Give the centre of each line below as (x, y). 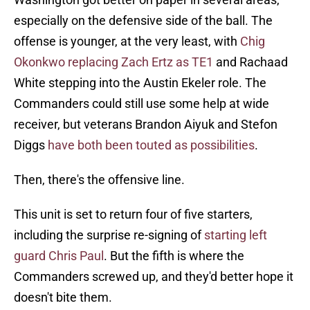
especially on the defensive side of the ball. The (143, 21)
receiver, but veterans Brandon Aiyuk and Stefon (146, 125)
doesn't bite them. (63, 298)
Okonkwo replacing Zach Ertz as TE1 (113, 62)
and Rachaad (250, 62)
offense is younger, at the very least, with (127, 42)
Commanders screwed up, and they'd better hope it (154, 277)
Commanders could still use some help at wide (142, 104)
